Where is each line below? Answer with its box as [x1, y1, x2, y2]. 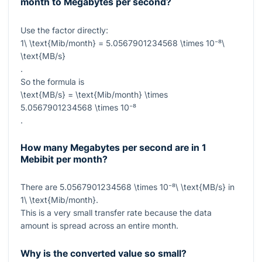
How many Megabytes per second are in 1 [20, 142, 206, 154]
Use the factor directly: [20, 25, 108, 35]
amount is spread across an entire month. [20, 220, 178, 231]
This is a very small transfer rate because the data [20, 208, 212, 218]
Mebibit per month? [20, 154, 108, 166]
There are [20, 182, 60, 192]
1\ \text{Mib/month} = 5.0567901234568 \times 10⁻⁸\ [20, 37, 225, 48]
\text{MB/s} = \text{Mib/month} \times [20, 89, 168, 99]
